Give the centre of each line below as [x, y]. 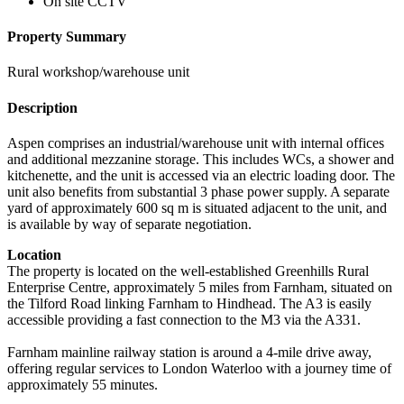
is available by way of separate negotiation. [129, 224]
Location [34, 254]
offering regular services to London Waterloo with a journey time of [199, 368]
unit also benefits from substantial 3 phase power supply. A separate [198, 191]
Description [42, 107]
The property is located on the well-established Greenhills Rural [188, 271]
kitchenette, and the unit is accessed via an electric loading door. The [201, 175]
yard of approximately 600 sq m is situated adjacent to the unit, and [197, 207]
